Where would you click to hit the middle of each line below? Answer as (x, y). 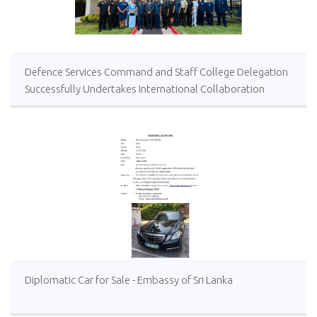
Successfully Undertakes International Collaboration (145, 89)
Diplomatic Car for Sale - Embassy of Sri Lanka (129, 280)
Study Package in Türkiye (81, 106)
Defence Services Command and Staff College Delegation (156, 72)
